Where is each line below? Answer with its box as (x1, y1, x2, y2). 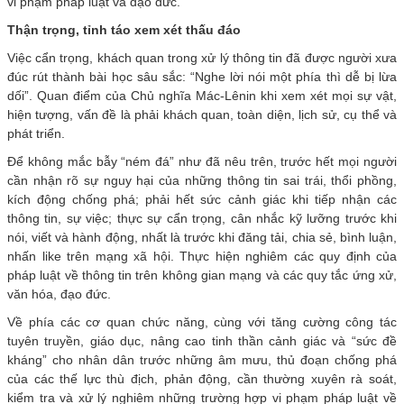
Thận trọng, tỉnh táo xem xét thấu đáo (7, 23, 241, 38)
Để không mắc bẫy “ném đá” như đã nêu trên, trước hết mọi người (7, 154, 397, 170)
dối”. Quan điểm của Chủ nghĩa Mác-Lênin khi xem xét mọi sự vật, (7, 88, 397, 104)
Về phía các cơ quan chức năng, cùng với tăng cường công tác (7, 315, 397, 330)
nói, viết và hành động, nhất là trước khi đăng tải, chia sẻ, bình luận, (7, 230, 397, 245)
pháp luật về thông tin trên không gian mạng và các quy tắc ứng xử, (7, 268, 397, 283)
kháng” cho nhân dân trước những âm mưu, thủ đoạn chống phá (7, 353, 397, 368)
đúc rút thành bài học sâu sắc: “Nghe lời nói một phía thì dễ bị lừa (7, 69, 397, 85)
